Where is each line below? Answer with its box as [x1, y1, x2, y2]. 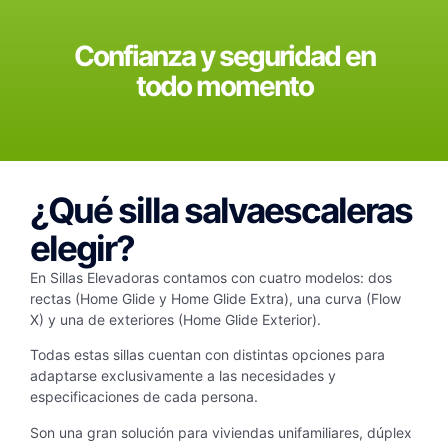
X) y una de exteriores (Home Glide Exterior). [30, 310, 325, 328]
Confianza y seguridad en [73, 38, 375, 73]
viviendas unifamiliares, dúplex [212, 423, 412, 441]
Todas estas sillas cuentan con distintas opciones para [30, 346, 385, 364]
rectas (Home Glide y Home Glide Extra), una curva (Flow [30, 289, 401, 307]
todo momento [135, 68, 313, 103]
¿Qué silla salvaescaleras [30, 188, 412, 231]
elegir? [30, 226, 134, 269]
